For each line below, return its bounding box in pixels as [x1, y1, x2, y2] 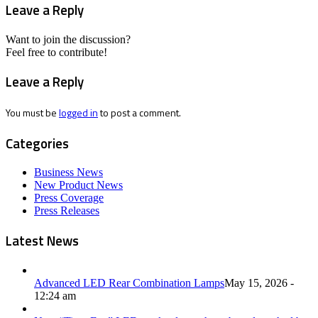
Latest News [6, 231, 79, 251]
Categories [6, 133, 69, 153]
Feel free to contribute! [6, 45, 107, 58]
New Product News [34, 179, 123, 192]
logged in [59, 105, 98, 120]
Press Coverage [34, 192, 104, 204]
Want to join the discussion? [6, 33, 131, 45]
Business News [34, 166, 103, 179]
